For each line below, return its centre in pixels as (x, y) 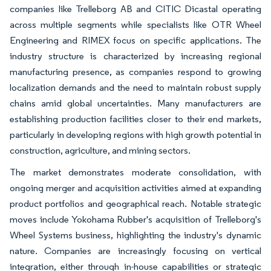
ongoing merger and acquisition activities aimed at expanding (135, 188)
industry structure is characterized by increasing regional (135, 56)
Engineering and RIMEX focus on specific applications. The (135, 40)
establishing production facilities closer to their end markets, (135, 119)
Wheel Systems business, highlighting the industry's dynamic (135, 235)
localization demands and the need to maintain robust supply (135, 87)
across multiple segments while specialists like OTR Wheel (135, 24)
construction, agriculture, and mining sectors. (100, 150)
